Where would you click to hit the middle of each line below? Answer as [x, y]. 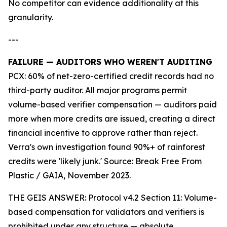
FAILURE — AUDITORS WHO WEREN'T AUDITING [110, 62]
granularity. [31, 17]
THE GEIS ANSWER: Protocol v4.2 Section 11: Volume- [112, 198]
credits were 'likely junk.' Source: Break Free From [105, 161]
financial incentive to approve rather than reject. [103, 133]
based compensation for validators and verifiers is [106, 212]
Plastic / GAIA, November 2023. [69, 176]
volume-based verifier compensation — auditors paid [112, 105]
